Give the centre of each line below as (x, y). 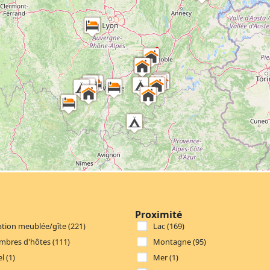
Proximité (159, 214)
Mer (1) (166, 257)
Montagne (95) (180, 241)
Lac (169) (169, 226)
